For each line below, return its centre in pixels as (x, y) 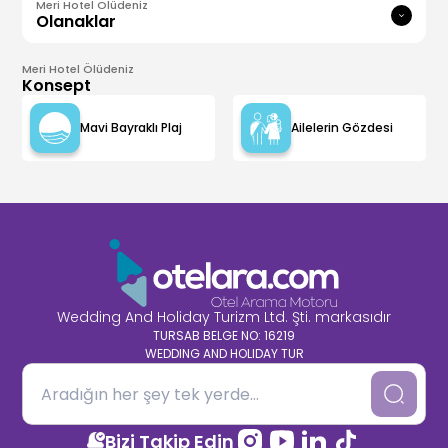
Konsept (57, 86)
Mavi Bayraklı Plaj (131, 128)
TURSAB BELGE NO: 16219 (224, 336)
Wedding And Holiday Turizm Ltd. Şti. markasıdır (224, 317)
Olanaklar (76, 22)
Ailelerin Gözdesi (342, 128)
